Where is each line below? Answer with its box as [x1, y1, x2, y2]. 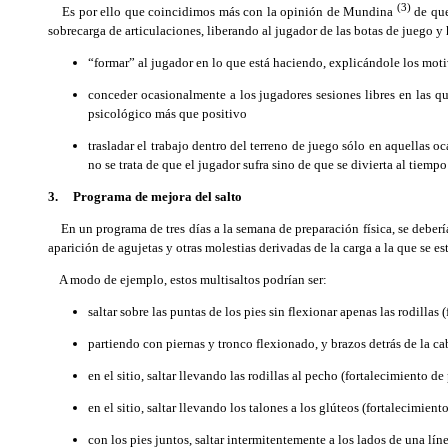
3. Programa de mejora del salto [48, 188, 242, 204]
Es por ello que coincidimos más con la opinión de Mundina [48, 3, 397, 19]
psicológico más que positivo [88, 105, 247, 121]
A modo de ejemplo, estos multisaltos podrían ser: [48, 271, 327, 287]
